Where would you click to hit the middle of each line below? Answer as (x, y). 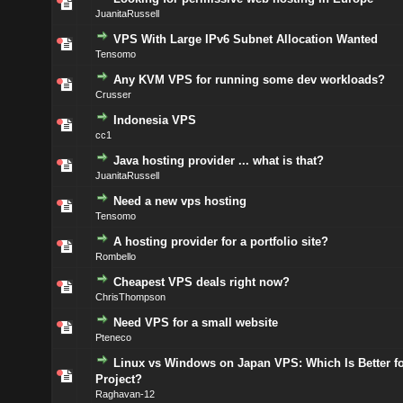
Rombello (115, 256)
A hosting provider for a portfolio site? (220, 242)
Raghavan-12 (125, 394)
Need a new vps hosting (179, 201)
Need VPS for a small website (195, 322)
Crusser (113, 94)
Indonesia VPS (154, 120)
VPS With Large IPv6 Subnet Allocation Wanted (245, 39)
